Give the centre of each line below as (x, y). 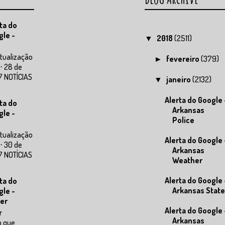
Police (183, 120)
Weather (187, 160)
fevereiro (184, 59)
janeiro (180, 79)
